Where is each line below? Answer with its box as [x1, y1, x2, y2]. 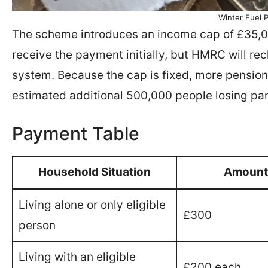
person [18, 218, 56, 232]
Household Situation [38, 165, 151, 179]
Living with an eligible [18, 250, 136, 264]
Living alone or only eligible [18, 198, 166, 212]
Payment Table [12, 123, 139, 144]
